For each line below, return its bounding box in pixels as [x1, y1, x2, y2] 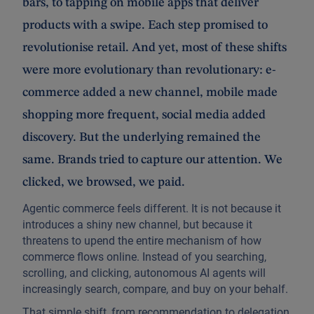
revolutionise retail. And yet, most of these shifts [22, 41, 287, 54]
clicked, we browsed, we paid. [22, 175, 185, 189]
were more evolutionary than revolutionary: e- [22, 63, 276, 76]
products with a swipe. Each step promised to [22, 18, 268, 32]
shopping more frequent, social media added [22, 108, 266, 121]
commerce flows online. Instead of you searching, [22, 250, 266, 264]
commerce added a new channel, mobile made [22, 86, 278, 99]
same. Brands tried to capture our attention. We [22, 153, 282, 166]
